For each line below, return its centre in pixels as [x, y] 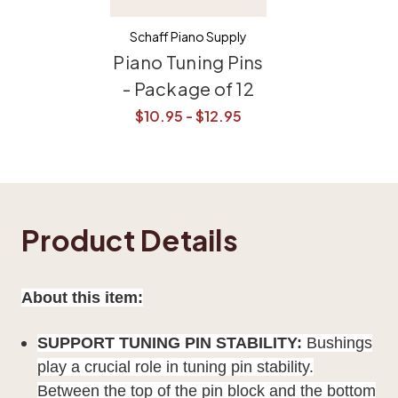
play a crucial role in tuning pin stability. [176, 366]
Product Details [130, 239]
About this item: [82, 297]
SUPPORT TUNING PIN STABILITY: [170, 342]
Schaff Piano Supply [188, 36]
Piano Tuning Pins [188, 61]
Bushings [338, 342]
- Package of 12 [188, 88]
